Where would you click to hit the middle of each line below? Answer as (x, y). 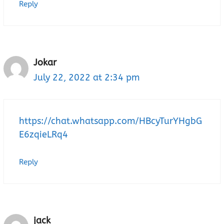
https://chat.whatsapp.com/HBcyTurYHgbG (110, 121)
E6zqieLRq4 (43, 135)
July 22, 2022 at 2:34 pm (86, 78)
